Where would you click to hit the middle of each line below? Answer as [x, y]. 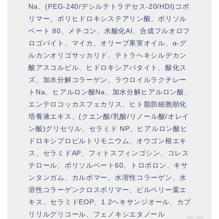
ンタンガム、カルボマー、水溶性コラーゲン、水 [108, 177]
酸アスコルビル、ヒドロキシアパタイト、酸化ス [108, 67]
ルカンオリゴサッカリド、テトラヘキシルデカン [108, 55]
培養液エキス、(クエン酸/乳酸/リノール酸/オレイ [109, 116]
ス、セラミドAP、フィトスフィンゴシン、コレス [109, 153]
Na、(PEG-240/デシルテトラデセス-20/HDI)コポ [109, 6]
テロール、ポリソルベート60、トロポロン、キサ [108, 165]
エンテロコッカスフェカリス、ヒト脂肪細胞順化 [108, 104]
